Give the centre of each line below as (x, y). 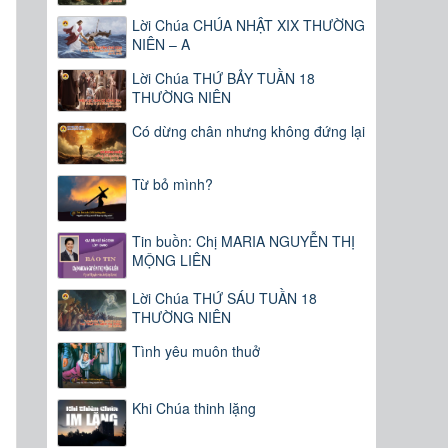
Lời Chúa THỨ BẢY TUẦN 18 (224, 78)
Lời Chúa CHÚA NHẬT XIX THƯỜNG (249, 25)
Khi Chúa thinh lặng (194, 408)
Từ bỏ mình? (173, 184)
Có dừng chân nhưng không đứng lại (249, 131)
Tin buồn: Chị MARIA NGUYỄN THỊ (244, 241)
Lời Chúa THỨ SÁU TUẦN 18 (225, 298)
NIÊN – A (161, 44)
